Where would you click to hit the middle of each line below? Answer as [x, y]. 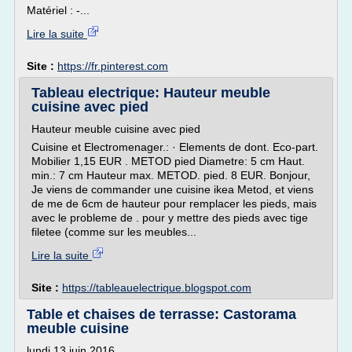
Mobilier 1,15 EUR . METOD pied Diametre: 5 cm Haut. [168, 161]
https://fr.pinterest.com [113, 66]
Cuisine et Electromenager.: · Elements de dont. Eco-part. [175, 147]
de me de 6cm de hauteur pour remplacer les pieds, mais [174, 203]
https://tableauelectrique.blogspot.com [157, 288]
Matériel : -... [58, 10]
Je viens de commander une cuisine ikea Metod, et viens [172, 189]
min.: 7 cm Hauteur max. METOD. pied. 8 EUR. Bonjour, [171, 175]
